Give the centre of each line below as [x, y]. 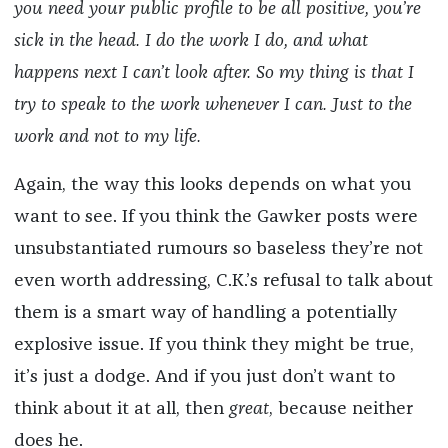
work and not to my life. [107, 137]
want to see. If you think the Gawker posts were [215, 217]
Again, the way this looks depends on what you [212, 185]
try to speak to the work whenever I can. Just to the [212, 105]
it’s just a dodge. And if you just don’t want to [204, 377]
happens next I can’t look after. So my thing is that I [213, 73]
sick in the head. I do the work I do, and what [190, 41]
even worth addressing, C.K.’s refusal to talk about [223, 281]
